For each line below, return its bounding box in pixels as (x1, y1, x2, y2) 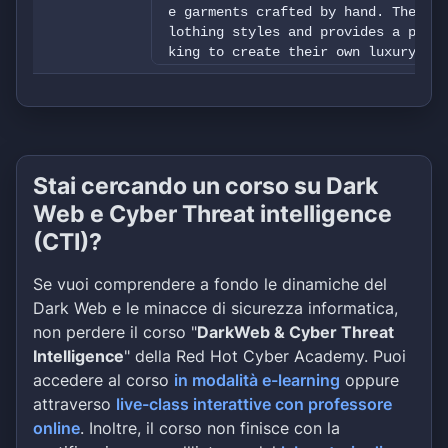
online (33, 418, 80, 438)
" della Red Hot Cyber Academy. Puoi (124, 346, 406, 366)
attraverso (33, 394, 116, 414)
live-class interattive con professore (116, 394, 392, 414)
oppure (340, 370, 399, 390)
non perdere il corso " (33, 322, 197, 342)
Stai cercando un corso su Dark (33, 171, 378, 200)
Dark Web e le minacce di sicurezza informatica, (33, 298, 398, 318)
